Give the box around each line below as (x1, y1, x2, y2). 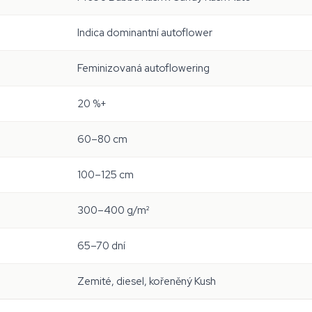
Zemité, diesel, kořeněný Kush (77, 274, 216, 288)
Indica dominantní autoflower (77, 26, 212, 40)
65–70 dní (77, 239, 125, 253)
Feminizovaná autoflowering (77, 61, 210, 75)
